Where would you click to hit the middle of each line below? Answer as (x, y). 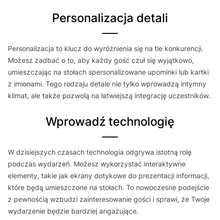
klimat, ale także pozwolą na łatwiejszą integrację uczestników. (109, 95)
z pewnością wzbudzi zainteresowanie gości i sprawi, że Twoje (109, 199)
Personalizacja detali (114, 18)
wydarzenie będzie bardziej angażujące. (73, 211)
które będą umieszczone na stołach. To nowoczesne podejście (109, 187)
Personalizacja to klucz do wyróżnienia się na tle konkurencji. (106, 48)
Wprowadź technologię (115, 121)
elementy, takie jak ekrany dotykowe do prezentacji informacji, (109, 175)
